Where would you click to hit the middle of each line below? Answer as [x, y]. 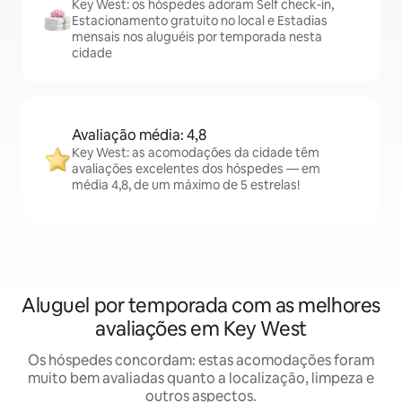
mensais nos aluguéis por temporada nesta [197, 37]
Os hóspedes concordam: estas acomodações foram [201, 360]
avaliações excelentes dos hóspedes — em [196, 169]
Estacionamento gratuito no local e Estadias [200, 21]
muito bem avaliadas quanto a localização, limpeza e [201, 378]
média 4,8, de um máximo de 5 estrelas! [186, 185]
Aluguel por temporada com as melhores [201, 306]
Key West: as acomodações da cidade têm [196, 153]
